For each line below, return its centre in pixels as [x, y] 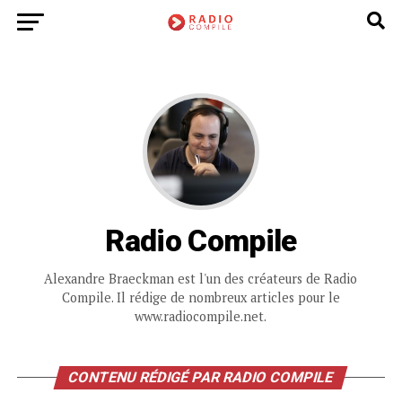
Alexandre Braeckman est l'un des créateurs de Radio [201, 279]
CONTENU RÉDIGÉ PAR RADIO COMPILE [201, 377]
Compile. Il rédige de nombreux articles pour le [201, 297]
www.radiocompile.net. [201, 316]
